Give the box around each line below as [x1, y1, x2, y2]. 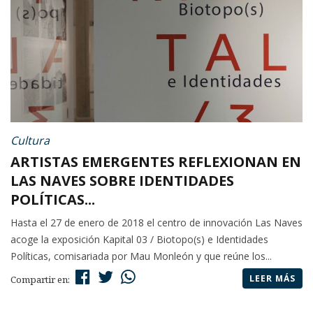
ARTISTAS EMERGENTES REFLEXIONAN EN [10, 152, 301, 172]
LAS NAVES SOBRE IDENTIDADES [10, 171, 234, 191]
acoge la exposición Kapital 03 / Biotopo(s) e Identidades [10, 233, 268, 247]
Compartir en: [10, 273, 72, 286]
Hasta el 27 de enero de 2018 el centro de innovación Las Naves [10, 216, 303, 230]
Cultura [10, 133, 50, 149]
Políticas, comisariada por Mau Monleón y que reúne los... [10, 249, 272, 263]
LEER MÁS [249, 272, 296, 285]
